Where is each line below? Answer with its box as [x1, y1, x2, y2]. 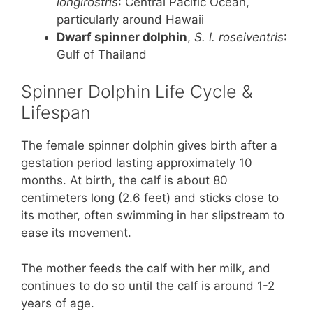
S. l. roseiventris [194, 29, 284, 44]
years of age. [21, 296, 94, 310]
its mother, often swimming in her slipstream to [21, 208, 284, 223]
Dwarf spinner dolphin [57, 29, 187, 44]
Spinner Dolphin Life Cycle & [21, 81, 253, 103]
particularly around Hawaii [57, 12, 204, 27]
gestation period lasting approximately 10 [21, 156, 252, 170]
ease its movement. [21, 226, 131, 240]
